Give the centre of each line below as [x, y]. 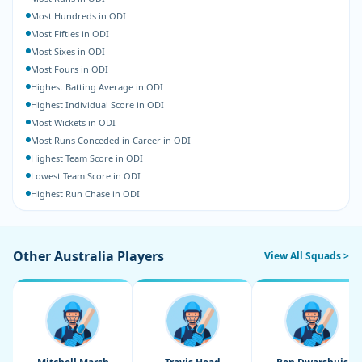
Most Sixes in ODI [68, 51]
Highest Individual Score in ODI [97, 105]
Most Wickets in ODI [73, 122]
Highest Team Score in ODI [87, 158]
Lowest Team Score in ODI [86, 176]
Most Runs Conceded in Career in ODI [111, 140]
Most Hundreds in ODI [78, 16]
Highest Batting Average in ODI [97, 87]
